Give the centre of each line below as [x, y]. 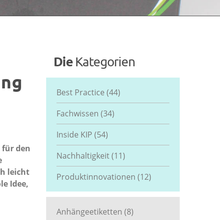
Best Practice [81, 92]
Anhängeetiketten [90, 212]
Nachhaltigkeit [84, 156]
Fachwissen [78, 113]
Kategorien [105, 62]
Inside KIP [75, 135]
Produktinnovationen [97, 177]
